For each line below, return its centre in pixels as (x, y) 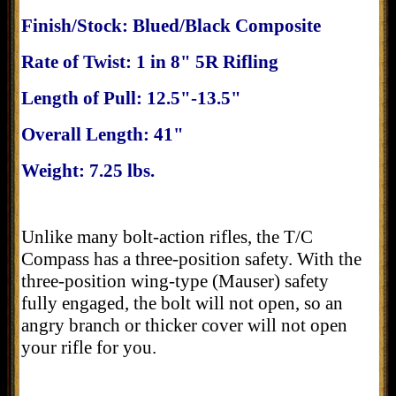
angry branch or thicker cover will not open (184, 325)
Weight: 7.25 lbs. (88, 170)
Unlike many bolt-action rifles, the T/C (167, 236)
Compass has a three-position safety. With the (191, 259)
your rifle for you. (89, 347)
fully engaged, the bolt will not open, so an (182, 303)
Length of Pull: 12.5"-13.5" (131, 98)
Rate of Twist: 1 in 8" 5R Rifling (150, 61)
